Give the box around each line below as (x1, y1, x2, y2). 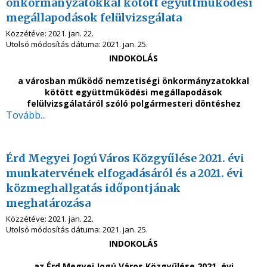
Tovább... (6, 108, 46, 122)
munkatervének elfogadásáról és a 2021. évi (6, 166, 243, 180)
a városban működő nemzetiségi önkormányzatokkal (18, 75, 249, 86)
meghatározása (6, 196, 91, 210)
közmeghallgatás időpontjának (6, 181, 181, 195)
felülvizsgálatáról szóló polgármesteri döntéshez (26, 98, 241, 109)
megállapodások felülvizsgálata (6, 11, 182, 24)
